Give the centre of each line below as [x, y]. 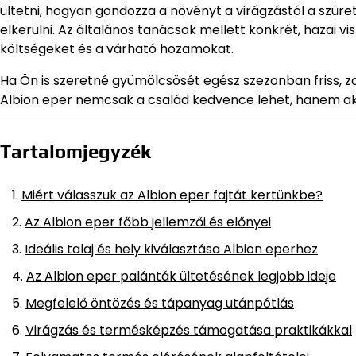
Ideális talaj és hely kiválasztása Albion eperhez [171, 249]
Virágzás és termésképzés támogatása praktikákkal [189, 330]
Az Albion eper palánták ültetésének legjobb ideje [181, 276]
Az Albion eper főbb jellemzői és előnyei [148, 222]
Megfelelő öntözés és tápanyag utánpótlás [160, 303]
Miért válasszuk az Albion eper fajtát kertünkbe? [172, 195]
